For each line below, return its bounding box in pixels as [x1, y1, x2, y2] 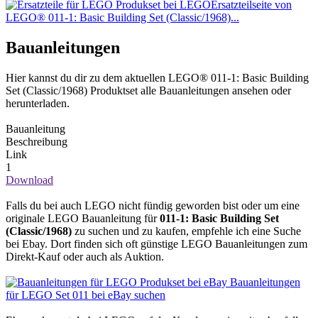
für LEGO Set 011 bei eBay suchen [6, 288, 165, 301]
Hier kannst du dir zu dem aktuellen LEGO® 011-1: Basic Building [6, 71, 309, 84]
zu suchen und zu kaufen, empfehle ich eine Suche [72, 224, 301, 237]
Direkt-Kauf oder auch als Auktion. [6, 250, 164, 263]
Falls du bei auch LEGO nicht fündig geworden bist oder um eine [6, 199, 300, 212]
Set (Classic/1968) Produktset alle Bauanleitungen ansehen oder [6, 84, 291, 97]
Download [6, 173, 53, 186]
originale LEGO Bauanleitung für [6, 212, 160, 224]
